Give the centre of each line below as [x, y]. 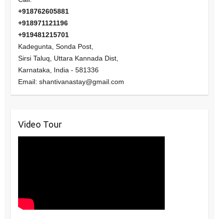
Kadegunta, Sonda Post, [55, 46]
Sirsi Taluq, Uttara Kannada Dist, [68, 58]
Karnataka [34, 70]
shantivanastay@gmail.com [81, 81]
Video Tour [40, 124]
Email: [28, 81]
